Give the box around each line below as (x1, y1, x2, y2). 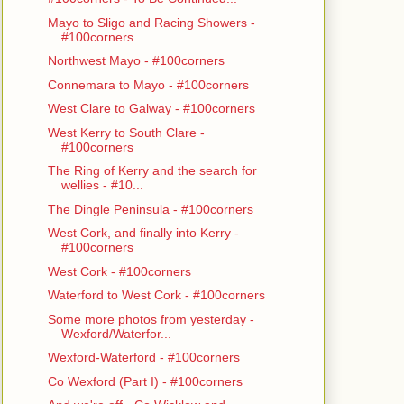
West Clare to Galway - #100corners (47, 101, 255, 116)
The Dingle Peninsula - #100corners (47, 201, 253, 216)
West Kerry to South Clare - (47, 124, 205, 140)
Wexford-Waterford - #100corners (47, 350, 240, 365)
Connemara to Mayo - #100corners (47, 77, 249, 92)
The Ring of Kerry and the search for (47, 163, 257, 179)
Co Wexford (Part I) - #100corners (47, 373, 243, 389)
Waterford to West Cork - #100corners (47, 288, 265, 303)
